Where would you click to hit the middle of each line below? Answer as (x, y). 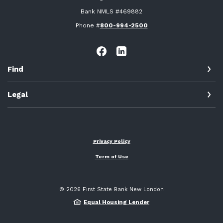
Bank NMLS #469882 (111, 11)
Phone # (88, 25)
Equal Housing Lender (116, 202)
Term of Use (111, 156)
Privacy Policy (111, 141)
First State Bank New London (122, 189)
